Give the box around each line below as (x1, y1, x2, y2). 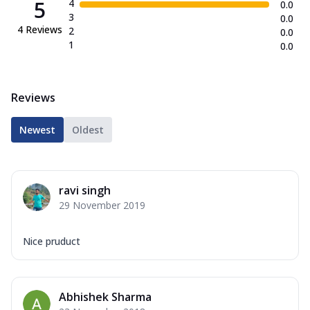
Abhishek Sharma (59, 289, 152, 304)
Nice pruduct (23, 234, 80, 248)
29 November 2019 (59, 198, 145, 212)
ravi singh (59, 182, 111, 198)
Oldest (72, 122, 104, 136)
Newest (19, 122, 55, 136)
